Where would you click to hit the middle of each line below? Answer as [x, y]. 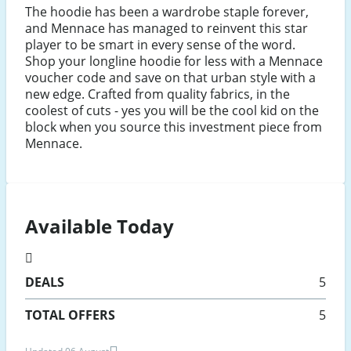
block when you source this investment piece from [174, 127]
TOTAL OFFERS [70, 315]
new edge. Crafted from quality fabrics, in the [157, 94]
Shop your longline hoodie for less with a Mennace [174, 62]
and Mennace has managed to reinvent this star [166, 29]
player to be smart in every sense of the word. [160, 45]
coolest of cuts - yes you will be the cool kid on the [172, 111]
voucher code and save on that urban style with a [170, 78]
